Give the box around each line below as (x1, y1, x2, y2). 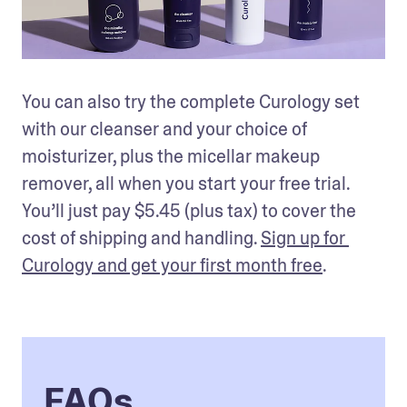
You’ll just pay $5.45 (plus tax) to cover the (22, 198, 356, 223)
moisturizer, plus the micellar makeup (22, 144, 320, 168)
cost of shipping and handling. (22, 225, 261, 250)
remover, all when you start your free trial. (22, 171, 350, 195)
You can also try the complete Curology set (22, 89, 360, 114)
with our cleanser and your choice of (22, 116, 307, 141)
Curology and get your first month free (22, 253, 323, 277)
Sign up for (261, 225, 345, 250)
